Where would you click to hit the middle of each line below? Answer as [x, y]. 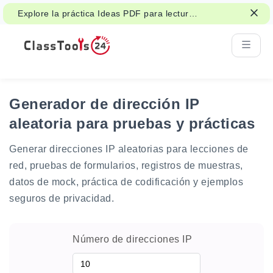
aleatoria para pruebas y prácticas [132, 123]
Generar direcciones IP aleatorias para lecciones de [129, 149]
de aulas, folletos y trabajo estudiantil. [97, 26]
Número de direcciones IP [132, 239]
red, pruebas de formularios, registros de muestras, [126, 165]
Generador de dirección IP [105, 104]
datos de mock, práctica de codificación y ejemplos [126, 182]
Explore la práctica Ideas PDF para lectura [106, 13]
